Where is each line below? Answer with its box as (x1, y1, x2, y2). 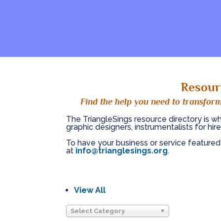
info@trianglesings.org (75, 146, 168, 156)
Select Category (71, 207, 125, 215)
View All (74, 185, 106, 195)
